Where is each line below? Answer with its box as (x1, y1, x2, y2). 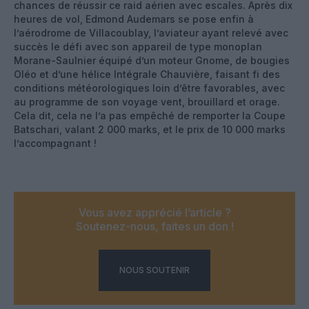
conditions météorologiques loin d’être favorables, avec (14, 81, 285, 94)
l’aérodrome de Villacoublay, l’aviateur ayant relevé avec (14, 26, 288, 39)
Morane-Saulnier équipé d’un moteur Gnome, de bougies (14, 54, 290, 66)
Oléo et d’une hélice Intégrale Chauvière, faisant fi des (14, 68, 280, 80)
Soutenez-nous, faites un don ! (75, 219, 234, 233)
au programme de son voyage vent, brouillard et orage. (14, 95, 280, 108)
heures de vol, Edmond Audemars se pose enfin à (14, 12, 254, 25)
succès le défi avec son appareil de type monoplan (14, 40, 262, 52)
